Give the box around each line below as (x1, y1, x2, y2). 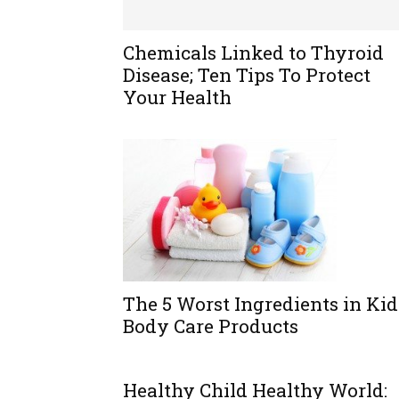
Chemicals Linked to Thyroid (123, 40, 384, 65)
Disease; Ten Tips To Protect (123, 62, 370, 87)
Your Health (123, 85, 232, 110)
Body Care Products (123, 313, 298, 338)
